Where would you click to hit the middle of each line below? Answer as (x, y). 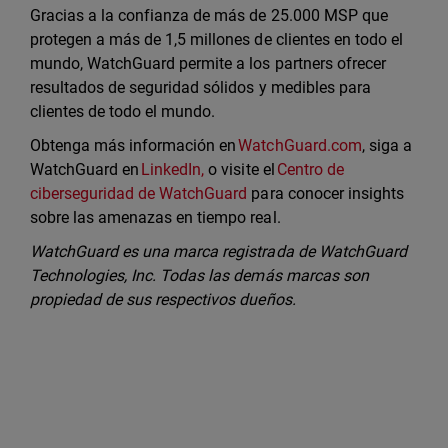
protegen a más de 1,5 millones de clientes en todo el (216, 40)
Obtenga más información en (134, 146)
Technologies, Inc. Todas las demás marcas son (199, 276)
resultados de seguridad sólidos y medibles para (200, 88)
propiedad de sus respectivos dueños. (163, 300)
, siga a (386, 146)
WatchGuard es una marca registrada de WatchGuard (218, 252)
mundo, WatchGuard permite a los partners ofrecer (208, 64)
